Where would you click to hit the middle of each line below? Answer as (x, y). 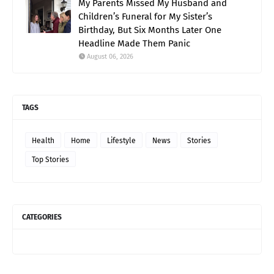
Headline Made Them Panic (134, 44)
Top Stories (50, 160)
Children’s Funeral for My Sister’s (145, 17)
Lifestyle (121, 141)
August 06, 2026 (110, 57)
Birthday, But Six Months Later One (150, 30)
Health (43, 141)
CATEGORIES (42, 217)
